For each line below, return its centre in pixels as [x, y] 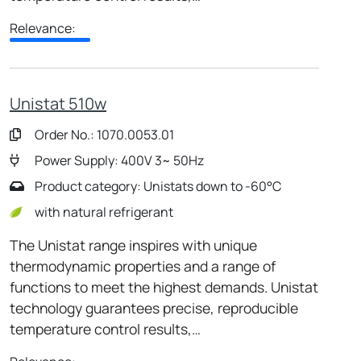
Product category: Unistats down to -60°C [157, 186]
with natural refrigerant [103, 212]
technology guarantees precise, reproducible [154, 307]
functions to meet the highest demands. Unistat [164, 286]
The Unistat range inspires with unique [133, 245]
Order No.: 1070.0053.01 [103, 134]
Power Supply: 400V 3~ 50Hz [118, 160]
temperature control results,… [105, 328]
